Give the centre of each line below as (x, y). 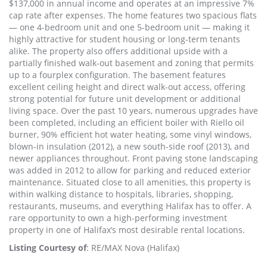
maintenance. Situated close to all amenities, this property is (130, 182)
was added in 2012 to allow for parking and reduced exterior (130, 170)
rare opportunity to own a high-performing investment (118, 218)
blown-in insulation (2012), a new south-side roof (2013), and (129, 147)
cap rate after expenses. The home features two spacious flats (133, 15)
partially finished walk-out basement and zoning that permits (131, 63)
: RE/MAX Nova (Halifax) (133, 248)
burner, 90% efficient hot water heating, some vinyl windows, (130, 135)
